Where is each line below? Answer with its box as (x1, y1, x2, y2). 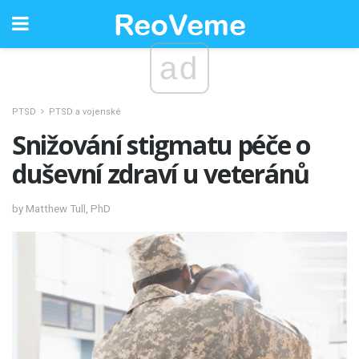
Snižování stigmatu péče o (12, 127, 310, 162)
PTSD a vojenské (49, 107, 121, 117)
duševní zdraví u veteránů (12, 156, 309, 191)
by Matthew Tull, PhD (12, 202, 111, 215)
